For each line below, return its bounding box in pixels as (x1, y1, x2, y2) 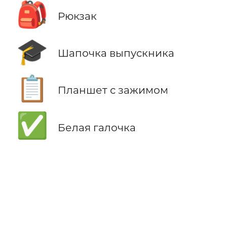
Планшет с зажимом (57, 84, 168, 97)
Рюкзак (57, 10, 97, 23)
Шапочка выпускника (57, 47, 174, 60)
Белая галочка (57, 121, 136, 134)
